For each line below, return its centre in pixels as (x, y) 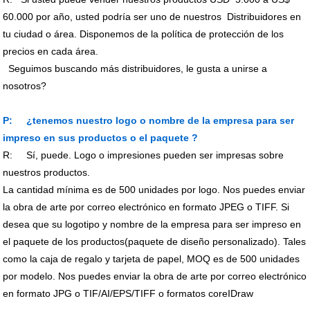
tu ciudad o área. (42, 34)
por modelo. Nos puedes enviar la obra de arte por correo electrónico (155, 276)
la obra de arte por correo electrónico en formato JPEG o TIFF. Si (146, 207)
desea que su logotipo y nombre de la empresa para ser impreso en (152, 225)
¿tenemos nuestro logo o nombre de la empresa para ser (161, 121)
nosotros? (25, 86)
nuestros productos (45, 173)
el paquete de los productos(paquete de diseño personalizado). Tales (155, 242)
